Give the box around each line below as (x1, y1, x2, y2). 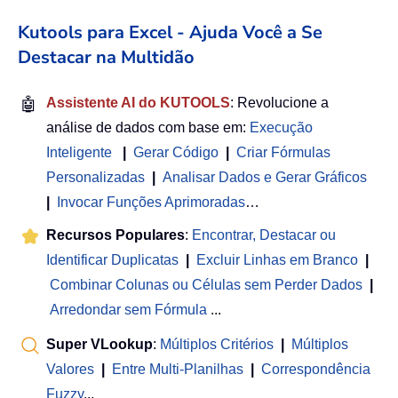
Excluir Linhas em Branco (196, 252, 358, 268)
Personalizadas (46, 170, 145, 186)
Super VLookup (46, 337, 153, 353)
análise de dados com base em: (46, 120, 250, 136)
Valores (46, 362, 98, 378)
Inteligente (46, 145, 112, 161)
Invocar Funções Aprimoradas (57, 195, 245, 211)
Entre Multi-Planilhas (112, 362, 243, 378)
